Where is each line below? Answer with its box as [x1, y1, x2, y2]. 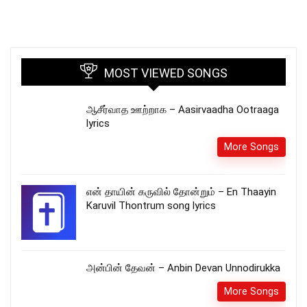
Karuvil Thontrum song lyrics [86, 199, 216, 212]
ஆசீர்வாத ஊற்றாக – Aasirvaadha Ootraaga [86, 103, 279, 116]
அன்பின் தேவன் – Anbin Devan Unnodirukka [86, 261, 280, 274]
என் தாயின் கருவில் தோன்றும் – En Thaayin [86, 185, 276, 198]
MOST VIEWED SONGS [103, 65, 228, 80]
